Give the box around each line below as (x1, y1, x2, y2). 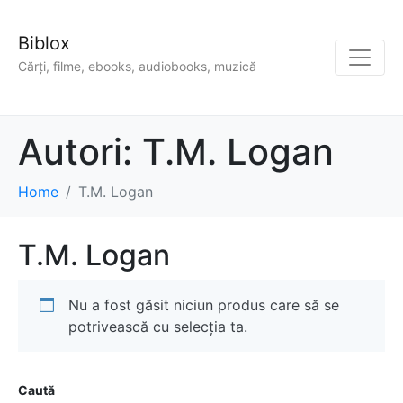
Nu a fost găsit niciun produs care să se (68, 296, 339, 315)
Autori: (18, 130, 142, 175)
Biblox (18, 32, 70, 54)
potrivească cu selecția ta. (68, 318, 247, 336)
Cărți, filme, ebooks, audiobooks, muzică (18, 58, 256, 75)
